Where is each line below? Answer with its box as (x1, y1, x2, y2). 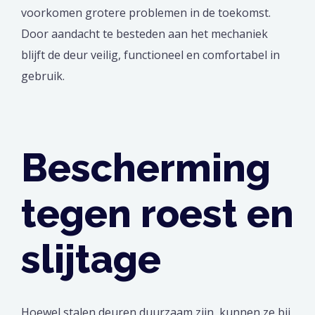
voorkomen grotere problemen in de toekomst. (21, 5, 271, 21)
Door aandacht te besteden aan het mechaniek (21, 26, 268, 42)
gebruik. (21, 68, 65, 84)
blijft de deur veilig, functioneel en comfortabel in (21, 47, 280, 63)
